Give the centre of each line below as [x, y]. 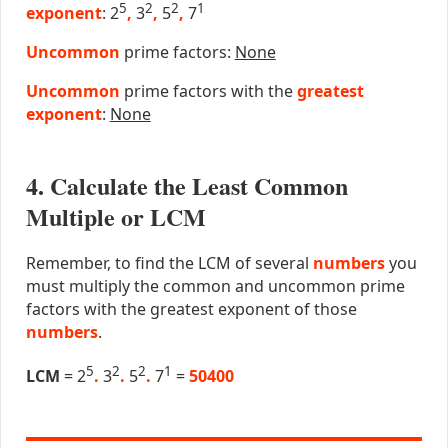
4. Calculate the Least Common [186, 186]
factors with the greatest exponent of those [191, 309]
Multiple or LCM [115, 217]
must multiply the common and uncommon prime [215, 286]
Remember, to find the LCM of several [169, 263]
